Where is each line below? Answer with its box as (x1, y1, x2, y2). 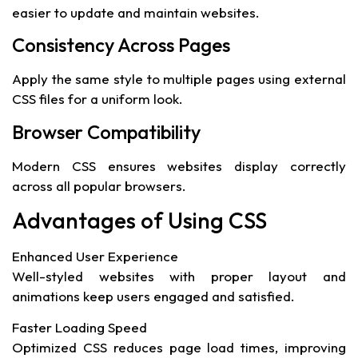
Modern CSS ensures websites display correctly (12, 157, 346, 174)
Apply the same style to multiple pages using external (12, 70, 346, 88)
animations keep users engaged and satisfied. (12, 287, 295, 304)
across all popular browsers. (12, 177, 186, 194)
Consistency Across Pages (12, 33, 230, 58)
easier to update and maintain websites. (12, 3, 260, 21)
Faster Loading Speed (12, 319, 147, 336)
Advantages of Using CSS (12, 205, 267, 234)
